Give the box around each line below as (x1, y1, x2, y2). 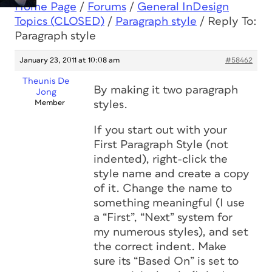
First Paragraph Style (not (93, 139, 228, 151)
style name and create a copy (93, 168, 250, 180)
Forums (87, 1, 126, 13)
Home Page (15, 1, 76, 13)
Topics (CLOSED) (15, 16, 104, 27)
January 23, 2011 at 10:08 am (19, 56, 120, 64)
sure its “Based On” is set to (93, 256, 239, 267)
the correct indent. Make (93, 241, 226, 253)
